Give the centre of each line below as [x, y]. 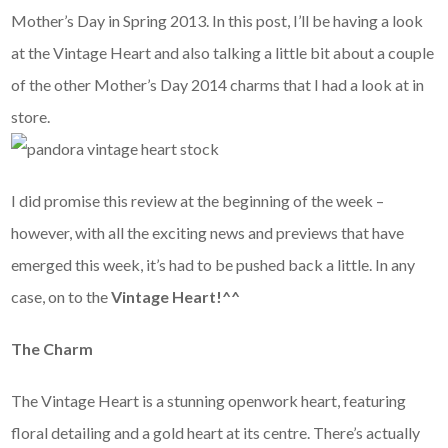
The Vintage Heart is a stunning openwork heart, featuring [209, 401]
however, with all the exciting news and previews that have [208, 233]
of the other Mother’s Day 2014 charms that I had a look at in [218, 85]
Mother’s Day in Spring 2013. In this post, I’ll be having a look [217, 21]
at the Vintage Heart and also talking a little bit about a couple [223, 53]
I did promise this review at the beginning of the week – [198, 201]
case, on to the [61, 297]
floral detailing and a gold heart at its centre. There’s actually [216, 433]
